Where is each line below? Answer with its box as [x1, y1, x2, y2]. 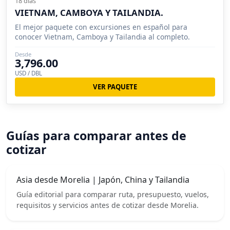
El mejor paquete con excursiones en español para [15, 22, 187, 32]
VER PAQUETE [93, 82, 137, 91]
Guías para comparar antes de [6, 127, 186, 144]
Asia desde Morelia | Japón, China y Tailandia [16, 174, 189, 185]
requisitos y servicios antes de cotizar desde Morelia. [16, 200, 199, 210]
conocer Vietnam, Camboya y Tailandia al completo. [15, 32, 190, 42]
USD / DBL [15, 69, 42, 77]
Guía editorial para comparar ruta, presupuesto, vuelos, [16, 189, 209, 199]
